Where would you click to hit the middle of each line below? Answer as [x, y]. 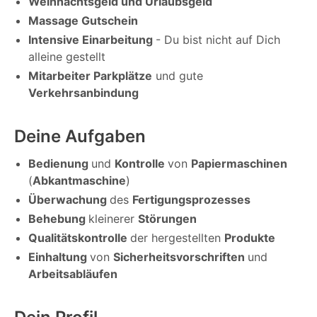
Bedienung [60, 164]
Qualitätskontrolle [79, 238]
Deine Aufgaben [80, 137]
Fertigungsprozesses [191, 200]
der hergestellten [177, 238]
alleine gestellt [67, 57]
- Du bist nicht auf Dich [218, 40]
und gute [178, 76]
